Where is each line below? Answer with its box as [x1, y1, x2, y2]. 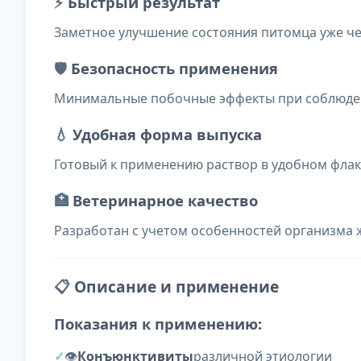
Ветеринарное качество [73, 190, 258, 211]
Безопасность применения [71, 58, 278, 79]
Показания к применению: [54, 313, 262, 334]
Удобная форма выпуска [73, 124, 262, 145]
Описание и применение [74, 276, 279, 298]
